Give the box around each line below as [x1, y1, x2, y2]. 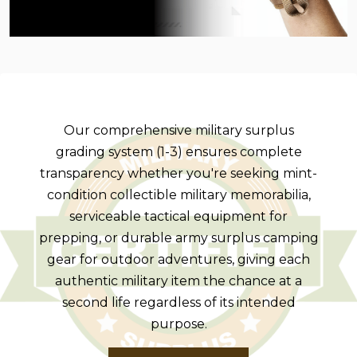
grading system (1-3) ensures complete [55, 143, 302, 159]
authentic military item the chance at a [55, 273, 302, 288]
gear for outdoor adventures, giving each [47, 251, 310, 267]
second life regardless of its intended [61, 294, 296, 310]
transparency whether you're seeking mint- [40, 165, 317, 181]
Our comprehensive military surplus [63, 122, 294, 138]
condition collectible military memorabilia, [46, 186, 311, 202]
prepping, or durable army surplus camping [38, 229, 319, 245]
